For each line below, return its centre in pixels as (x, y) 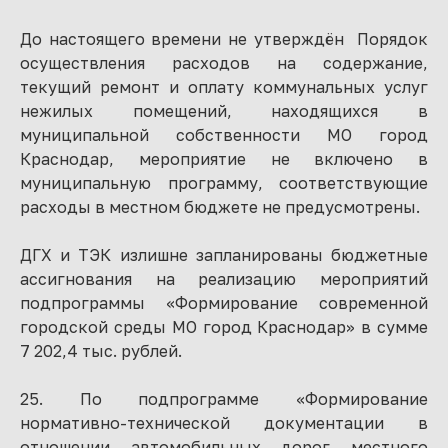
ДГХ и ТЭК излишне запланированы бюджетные (224, 255)
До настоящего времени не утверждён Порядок (224, 39)
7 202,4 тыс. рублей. (101, 351)
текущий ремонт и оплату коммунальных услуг (224, 87)
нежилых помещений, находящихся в (224, 111)
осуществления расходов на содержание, (224, 63)
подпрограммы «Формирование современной (224, 303)
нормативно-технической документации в (224, 423)
